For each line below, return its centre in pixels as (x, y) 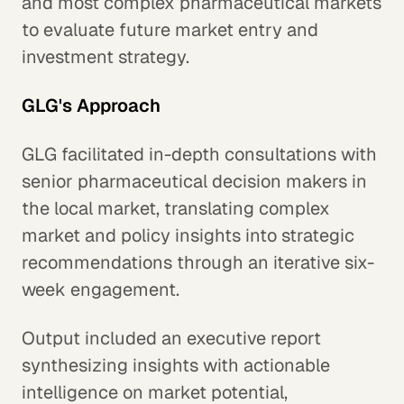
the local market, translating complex (176, 209)
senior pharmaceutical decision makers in (194, 182)
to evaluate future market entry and (170, 30)
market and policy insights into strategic (188, 236)
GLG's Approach (91, 106)
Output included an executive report (171, 339)
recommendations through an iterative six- (198, 263)
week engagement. (101, 290)
